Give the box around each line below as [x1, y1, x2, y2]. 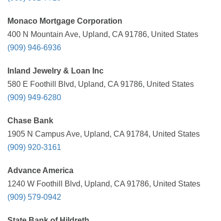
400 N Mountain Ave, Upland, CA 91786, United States [7, 30, 198, 38]
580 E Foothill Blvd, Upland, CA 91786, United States [7, 80, 194, 88]
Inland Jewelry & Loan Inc [7, 67, 104, 75]
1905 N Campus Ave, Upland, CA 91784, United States [7, 130, 200, 138]
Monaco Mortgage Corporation [7, 17, 122, 25]
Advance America [7, 166, 74, 175]
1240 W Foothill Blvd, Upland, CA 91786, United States [7, 180, 200, 188]
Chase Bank [7, 116, 53, 125]
